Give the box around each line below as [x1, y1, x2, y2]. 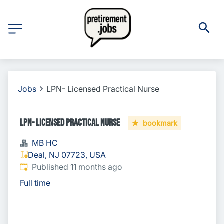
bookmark [143, 118, 178, 127]
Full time [20, 178, 50, 188]
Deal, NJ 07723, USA [28, 150, 106, 160]
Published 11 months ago [32, 162, 122, 172]
